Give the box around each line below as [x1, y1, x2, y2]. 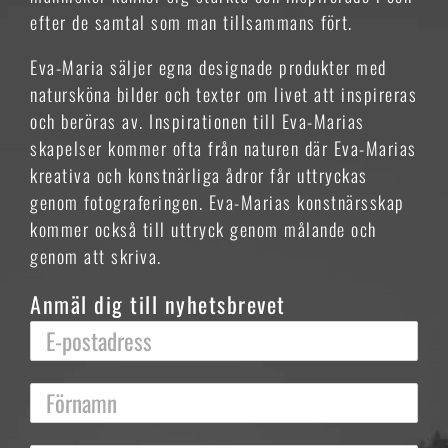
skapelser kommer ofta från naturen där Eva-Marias [30, 135, 417, 161]
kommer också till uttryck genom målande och [30, 216, 377, 242]
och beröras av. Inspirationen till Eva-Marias [30, 108, 365, 134]
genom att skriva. [30, 243, 162, 269]
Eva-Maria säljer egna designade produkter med [30, 54, 387, 80]
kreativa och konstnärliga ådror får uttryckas [30, 162, 368, 188]
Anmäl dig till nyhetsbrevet [30, 288, 286, 320]
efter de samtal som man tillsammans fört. [30, 9, 353, 35]
